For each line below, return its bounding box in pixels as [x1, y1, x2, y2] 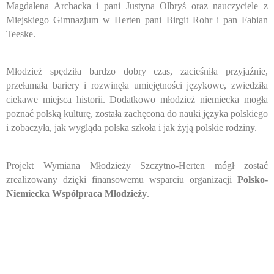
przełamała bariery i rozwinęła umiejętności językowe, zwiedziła [6, 80, 268, 91]
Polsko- [237, 174, 268, 185]
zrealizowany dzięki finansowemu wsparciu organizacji [6, 174, 237, 185]
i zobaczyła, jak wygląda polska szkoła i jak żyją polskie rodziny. [6, 122, 257, 133]
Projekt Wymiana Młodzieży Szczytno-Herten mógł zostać [6, 160, 268, 171]
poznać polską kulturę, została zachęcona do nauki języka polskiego [6, 108, 268, 119]
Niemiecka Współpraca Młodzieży [6, 188, 147, 199]
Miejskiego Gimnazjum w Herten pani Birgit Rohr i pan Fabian [6, 14, 268, 25]
